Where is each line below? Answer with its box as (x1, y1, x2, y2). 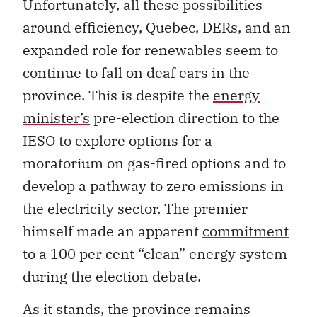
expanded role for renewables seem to (23, 40, 278, 60)
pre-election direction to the (90, 108, 279, 128)
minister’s (23, 108, 90, 128)
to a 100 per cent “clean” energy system (23, 244, 287, 264)
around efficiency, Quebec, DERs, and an (23, 18, 291, 38)
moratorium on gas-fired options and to (23, 154, 286, 173)
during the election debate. (23, 267, 201, 287)
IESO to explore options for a (23, 131, 212, 151)
